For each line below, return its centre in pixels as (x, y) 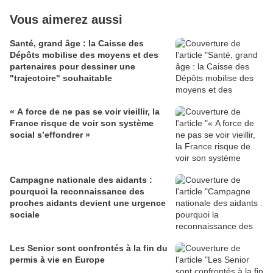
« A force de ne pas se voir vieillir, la (85, 111)
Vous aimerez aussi (66, 19)
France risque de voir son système (82, 123)
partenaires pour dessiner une (73, 66)
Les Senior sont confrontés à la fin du (89, 248)
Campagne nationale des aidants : (81, 179)
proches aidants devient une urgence (88, 203)
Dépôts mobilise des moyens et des (84, 55)
